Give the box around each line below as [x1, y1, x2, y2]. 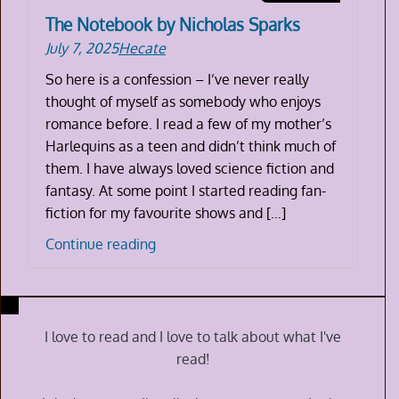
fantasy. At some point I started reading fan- [45, 181, 326, 199]
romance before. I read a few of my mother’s [45, 114, 331, 133]
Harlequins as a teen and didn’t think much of [45, 136, 336, 155]
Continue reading [45, 234, 156, 253]
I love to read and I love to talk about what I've [45, 327, 341, 346]
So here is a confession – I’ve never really [45, 69, 309, 88]
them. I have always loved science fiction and [45, 159, 334, 177]
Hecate [118, 38, 166, 57]
